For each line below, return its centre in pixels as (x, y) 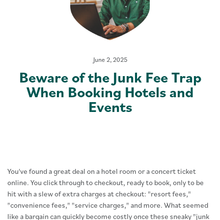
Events (110, 106)
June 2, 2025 (110, 60)
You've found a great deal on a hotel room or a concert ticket (102, 171)
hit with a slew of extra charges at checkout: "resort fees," (99, 194)
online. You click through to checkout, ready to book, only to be (106, 182)
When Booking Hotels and (110, 92)
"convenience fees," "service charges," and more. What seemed (108, 205)
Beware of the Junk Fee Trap (110, 77)
